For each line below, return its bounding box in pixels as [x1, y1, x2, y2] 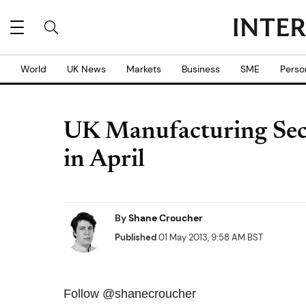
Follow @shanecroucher [64, 287, 196, 301]
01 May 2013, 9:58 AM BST [156, 232, 263, 243]
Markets [126, 63, 161, 75]
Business [182, 63, 220, 75]
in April [64, 148, 145, 173]
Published [115, 232, 156, 243]
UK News [67, 63, 106, 75]
